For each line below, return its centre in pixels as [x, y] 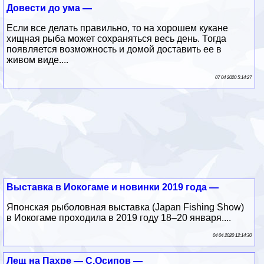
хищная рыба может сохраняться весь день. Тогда [117, 38]
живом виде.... [38, 60]
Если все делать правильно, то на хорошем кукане [118, 28]
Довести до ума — [49, 8]
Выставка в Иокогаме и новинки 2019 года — [113, 187]
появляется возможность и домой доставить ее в [114, 49]
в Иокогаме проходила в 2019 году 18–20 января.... [119, 217]
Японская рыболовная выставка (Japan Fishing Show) [126, 207]
